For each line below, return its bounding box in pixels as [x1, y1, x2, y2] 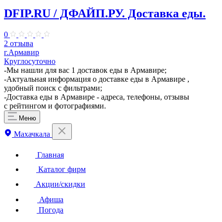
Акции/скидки [34, 179, 85, 188]
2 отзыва [4, 39, 33, 48]
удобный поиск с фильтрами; [4, 83, 102, 92]
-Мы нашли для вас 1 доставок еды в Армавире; [4, 65, 166, 74]
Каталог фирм [36, 165, 86, 173]
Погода [37, 205, 63, 214]
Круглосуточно [4, 56, 55, 65]
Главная [35, 150, 64, 159]
